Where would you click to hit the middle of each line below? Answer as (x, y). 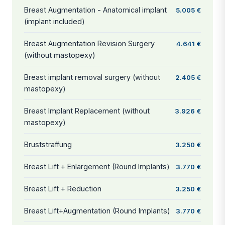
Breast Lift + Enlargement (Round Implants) (97, 166)
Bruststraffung (48, 144)
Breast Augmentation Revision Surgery (89, 43)
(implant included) (54, 21)
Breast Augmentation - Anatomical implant (95, 10)
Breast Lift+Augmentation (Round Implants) (97, 210)
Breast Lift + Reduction (63, 188)
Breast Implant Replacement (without (87, 110)
